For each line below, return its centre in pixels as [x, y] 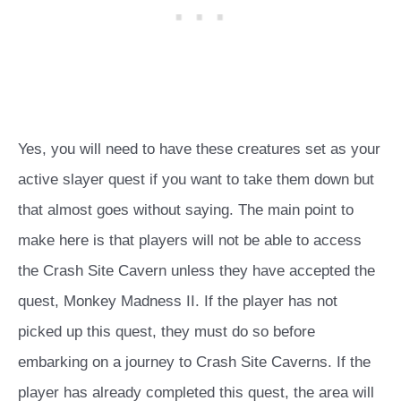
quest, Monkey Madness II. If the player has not [178, 302]
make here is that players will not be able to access [190, 241]
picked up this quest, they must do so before [166, 332]
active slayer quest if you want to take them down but [196, 180]
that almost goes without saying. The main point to [186, 210]
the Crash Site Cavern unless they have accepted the [196, 271]
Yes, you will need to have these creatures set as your [199, 149]
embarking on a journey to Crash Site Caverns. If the [194, 363]
